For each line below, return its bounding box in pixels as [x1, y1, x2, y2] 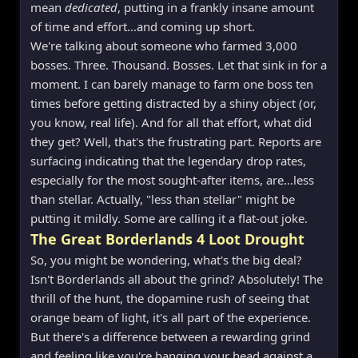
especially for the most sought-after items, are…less [30, 171, 314, 188]
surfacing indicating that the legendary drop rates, [30, 152, 306, 169]
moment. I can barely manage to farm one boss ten [30, 75, 313, 92]
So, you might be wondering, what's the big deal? [30, 251, 302, 268]
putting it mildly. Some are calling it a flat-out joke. [30, 209, 308, 226]
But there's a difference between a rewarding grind [30, 328, 310, 344]
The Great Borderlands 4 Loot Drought [30, 229, 304, 249]
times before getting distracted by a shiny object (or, [30, 94, 316, 111]
